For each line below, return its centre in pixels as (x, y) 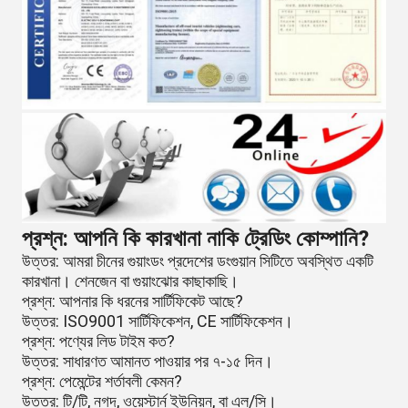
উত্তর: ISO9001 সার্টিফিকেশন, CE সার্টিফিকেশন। (158, 321)
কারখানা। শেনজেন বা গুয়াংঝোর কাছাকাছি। (130, 281)
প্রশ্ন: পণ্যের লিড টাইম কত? (98, 342)
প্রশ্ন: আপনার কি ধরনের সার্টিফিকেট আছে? (133, 301)
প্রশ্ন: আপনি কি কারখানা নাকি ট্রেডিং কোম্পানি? (195, 239)
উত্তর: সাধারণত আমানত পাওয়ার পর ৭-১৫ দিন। (148, 362)
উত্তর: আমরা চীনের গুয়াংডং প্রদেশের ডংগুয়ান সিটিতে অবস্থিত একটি (198, 261)
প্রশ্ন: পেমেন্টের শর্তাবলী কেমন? (102, 382)
